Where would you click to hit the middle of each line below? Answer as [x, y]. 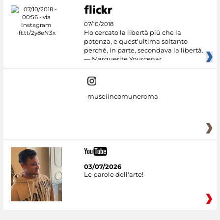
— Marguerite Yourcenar [123, 59]
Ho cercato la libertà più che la [132, 33]
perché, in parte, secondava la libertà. [143, 50]
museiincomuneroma [123, 96]
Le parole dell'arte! [113, 175]
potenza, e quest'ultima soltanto [136, 41]
